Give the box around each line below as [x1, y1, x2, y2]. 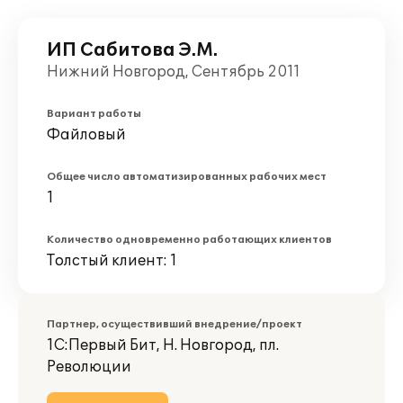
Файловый [47, 126, 126, 144]
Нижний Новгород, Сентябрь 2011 [47, 63, 300, 81]
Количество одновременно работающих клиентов [47, 234, 332, 246]
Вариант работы [47, 108, 141, 120]
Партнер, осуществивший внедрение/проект [47, 318, 302, 330]
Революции [47, 358, 131, 376]
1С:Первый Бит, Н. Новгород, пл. [47, 336, 279, 354]
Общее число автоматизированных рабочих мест [47, 171, 327, 183]
